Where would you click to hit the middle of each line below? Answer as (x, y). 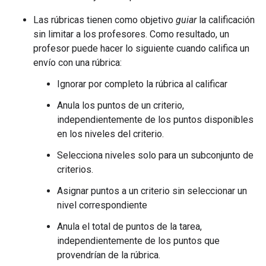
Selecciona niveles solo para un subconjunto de (155, 155)
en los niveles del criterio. (110, 134)
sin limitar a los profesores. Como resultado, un (131, 34)
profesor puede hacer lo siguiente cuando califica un (141, 48)
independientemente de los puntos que (138, 241)
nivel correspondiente (102, 205)
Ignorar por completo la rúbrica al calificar (142, 84)
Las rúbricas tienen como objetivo (104, 20)
